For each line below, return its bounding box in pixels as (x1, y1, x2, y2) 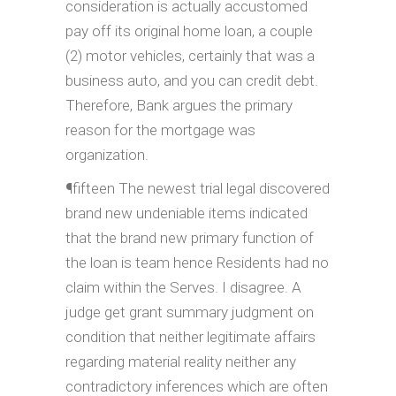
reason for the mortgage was (65, 121, 255, 139)
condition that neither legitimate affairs (65, 328, 316, 346)
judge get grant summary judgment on (65, 303, 314, 321)
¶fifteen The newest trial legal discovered (65, 179, 330, 197)
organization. (65, 146, 148, 164)
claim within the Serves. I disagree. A (65, 278, 301, 296)
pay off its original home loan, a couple (65, 22, 313, 40)
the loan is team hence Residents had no (65, 254, 329, 271)
